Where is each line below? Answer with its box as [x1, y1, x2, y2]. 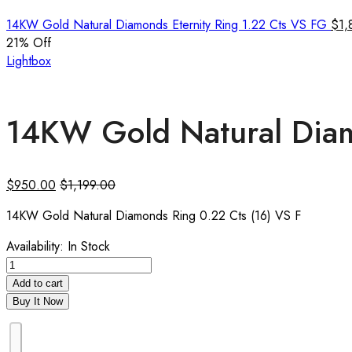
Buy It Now [13, 295, 63, 307]
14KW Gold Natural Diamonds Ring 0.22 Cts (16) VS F [6, 206, 301, 225]
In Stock [64, 236, 110, 255]
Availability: [6, 236, 64, 255]
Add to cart [13, 277, 63, 289]
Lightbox [6, 52, 51, 70]
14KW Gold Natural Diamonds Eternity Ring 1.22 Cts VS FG [6, 16, 331, 34]
